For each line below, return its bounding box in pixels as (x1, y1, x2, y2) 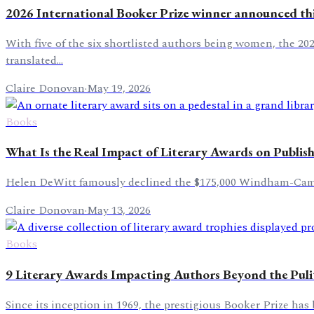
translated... (6, 51, 63, 69)
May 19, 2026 (87, 79, 151, 97)
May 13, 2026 (87, 202, 151, 219)
